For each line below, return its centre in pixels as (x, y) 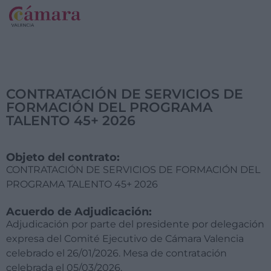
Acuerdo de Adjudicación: (79, 212)
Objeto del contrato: (63, 158)
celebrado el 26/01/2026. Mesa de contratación (116, 253)
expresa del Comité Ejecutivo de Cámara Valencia (125, 239)
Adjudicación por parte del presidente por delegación (135, 224)
